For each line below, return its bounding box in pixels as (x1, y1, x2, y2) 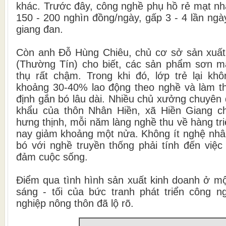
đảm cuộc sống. (16, 151, 88, 162)
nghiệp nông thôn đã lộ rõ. (16, 197, 134, 209)
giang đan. (16, 23, 63, 35)
